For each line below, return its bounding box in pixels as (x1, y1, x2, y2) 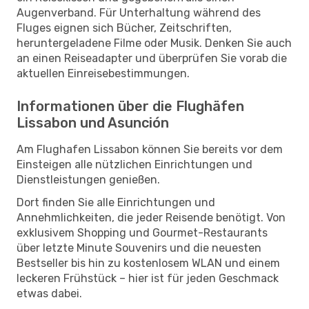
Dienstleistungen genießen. (17, 172, 160, 186)
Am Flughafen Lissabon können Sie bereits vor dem (17, 142, 283, 156)
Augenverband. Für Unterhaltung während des (17, 6, 261, 19)
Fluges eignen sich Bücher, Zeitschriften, (17, 21, 232, 34)
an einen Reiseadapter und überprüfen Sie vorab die (17, 51, 287, 65)
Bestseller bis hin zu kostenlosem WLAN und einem (17, 256, 280, 270)
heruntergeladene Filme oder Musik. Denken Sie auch (17, 36, 292, 50)
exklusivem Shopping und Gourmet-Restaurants (17, 226, 268, 239)
